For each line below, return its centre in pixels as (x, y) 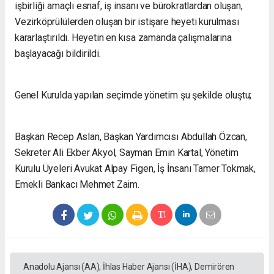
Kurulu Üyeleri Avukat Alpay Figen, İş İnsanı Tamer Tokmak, (135, 168)
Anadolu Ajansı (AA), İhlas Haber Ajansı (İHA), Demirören (129, 266)
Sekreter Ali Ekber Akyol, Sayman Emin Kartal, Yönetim (127, 152)
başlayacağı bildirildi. (58, 53)
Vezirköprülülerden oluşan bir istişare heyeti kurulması (127, 21)
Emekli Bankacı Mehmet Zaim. (78, 184)
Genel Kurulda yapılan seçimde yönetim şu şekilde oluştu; (133, 95)
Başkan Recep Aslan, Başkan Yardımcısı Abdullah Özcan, (131, 136)
